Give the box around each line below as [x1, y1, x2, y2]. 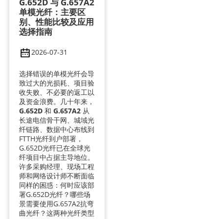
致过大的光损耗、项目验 [19, 78, 94, 88]
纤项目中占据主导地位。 [19, 152, 94, 162]
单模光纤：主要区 [19, 6, 86, 18]
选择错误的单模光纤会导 [19, 68, 94, 78]
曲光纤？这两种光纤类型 [19, 208, 94, 218]
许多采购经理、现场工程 [19, 161, 94, 171]
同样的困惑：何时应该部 [19, 180, 94, 190]
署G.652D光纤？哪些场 [19, 189, 90, 199]
